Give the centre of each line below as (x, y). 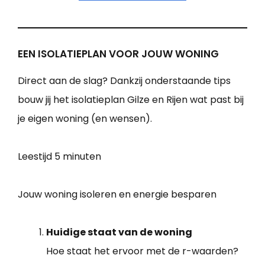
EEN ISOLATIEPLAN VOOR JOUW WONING (118, 54)
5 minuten (78, 157)
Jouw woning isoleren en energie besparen (117, 195)
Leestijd (36, 157)
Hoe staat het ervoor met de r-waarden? (142, 251)
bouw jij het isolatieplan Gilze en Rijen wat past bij (131, 100)
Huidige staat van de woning (119, 232)
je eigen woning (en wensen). (85, 119)
